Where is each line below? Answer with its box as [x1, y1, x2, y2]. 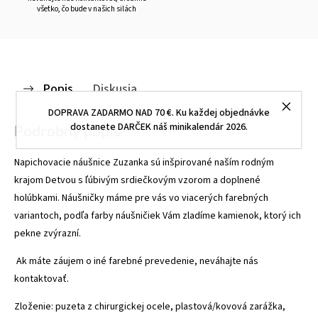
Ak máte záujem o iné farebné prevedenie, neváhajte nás [14, 253, 258, 268]
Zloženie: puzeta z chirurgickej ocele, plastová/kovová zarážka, [14, 299, 285, 314]
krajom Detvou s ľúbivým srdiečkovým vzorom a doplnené [14, 172, 261, 187]
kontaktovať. [14, 271, 69, 286]
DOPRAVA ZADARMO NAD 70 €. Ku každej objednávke [48, 105, 270, 120]
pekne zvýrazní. [14, 226, 81, 241]
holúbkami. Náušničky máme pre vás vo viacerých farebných [14, 190, 268, 205]
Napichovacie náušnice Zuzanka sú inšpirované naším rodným [14, 155, 274, 170]
